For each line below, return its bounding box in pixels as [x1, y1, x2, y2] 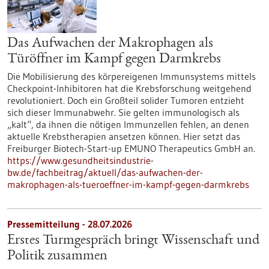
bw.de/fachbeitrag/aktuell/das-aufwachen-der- [7, 166, 203, 178]
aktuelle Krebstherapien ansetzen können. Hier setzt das [7, 130, 240, 142]
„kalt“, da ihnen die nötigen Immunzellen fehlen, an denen [7, 118, 249, 130]
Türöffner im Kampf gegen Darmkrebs [7, 52, 221, 67]
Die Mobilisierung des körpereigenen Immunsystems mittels [7, 70, 256, 82]
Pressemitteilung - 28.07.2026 [7, 218, 132, 230]
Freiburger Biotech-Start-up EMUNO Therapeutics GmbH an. [7, 142, 255, 154]
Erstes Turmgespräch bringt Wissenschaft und [7, 234, 259, 248]
